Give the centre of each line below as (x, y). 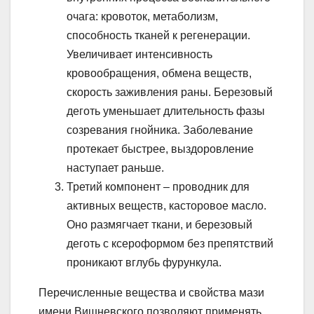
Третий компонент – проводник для (158, 186)
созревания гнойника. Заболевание (160, 130)
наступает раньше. (115, 168)
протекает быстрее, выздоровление (160, 149)
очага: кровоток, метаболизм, (142, 16)
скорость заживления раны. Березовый (170, 92)
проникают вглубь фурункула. (144, 262)
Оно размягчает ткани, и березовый (159, 224)
